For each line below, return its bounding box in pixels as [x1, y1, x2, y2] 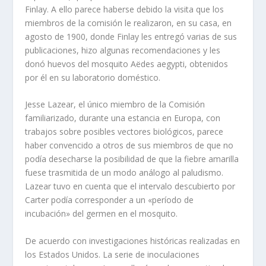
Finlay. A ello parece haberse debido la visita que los [25, 4, 224, 15]
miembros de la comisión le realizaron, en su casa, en [25, 17, 232, 29]
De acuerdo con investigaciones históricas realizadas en [25, 235, 240, 246]
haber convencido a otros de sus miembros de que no [25, 140, 234, 151]
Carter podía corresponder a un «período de [25, 194, 194, 206]
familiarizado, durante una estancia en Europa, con [25, 112, 221, 124]
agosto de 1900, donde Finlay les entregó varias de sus [25, 31, 237, 43]
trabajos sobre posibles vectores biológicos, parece [25, 126, 224, 138]
